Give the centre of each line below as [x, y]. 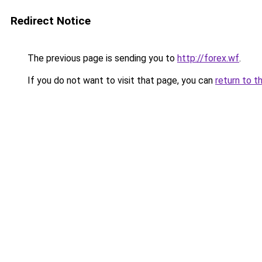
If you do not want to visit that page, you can [120, 80]
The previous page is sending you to [101, 58]
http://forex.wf [208, 58]
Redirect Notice [51, 21]
